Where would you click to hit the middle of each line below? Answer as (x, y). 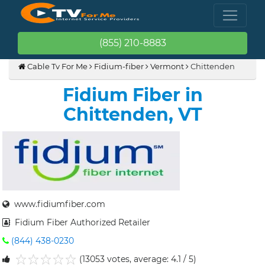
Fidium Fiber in (132, 95)
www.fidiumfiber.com (57, 204)
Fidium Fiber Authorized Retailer (80, 222)
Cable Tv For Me (56, 66)
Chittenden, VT (132, 114)
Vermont (167, 66)
